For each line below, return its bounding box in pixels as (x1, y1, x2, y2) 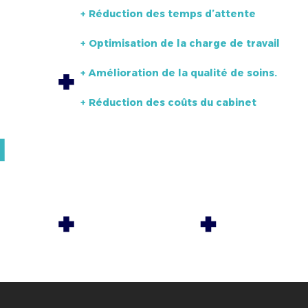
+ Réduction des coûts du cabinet (80, 96, 256, 109)
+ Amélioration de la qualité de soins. (80, 67, 277, 79)
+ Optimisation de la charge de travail (80, 37, 280, 49)
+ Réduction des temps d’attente (80, 8, 256, 20)
